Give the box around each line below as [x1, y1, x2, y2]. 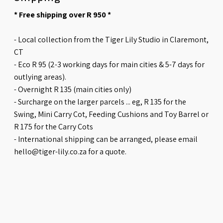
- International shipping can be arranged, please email [14, 134, 198, 145]
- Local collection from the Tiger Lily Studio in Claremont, [14, 34, 209, 45]
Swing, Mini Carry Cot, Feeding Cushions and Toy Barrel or [14, 109, 209, 120]
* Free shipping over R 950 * [14, 9, 111, 20]
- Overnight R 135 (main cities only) [14, 84, 132, 95]
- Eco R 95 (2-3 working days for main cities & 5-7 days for [14, 59, 205, 70]
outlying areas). [14, 72, 67, 83]
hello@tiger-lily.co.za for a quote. [14, 146, 127, 157]
